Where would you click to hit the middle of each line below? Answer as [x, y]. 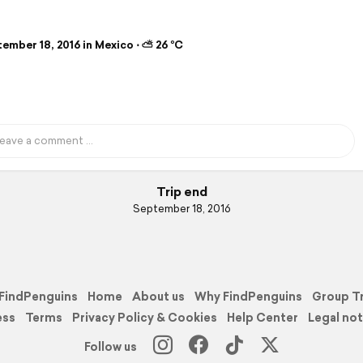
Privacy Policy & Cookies [145, 317]
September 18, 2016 [181, 209]
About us [158, 296]
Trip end [181, 192]
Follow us [110, 346]
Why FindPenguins [248, 296]
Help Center [263, 317]
